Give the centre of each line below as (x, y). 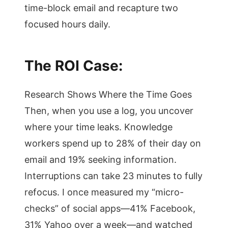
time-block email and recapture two (101, 8)
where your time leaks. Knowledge (98, 127)
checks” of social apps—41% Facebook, (110, 208)
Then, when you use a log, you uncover (109, 111)
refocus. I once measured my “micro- (104, 192)
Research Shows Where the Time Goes (108, 94)
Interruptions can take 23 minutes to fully (113, 176)
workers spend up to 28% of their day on (113, 143)
